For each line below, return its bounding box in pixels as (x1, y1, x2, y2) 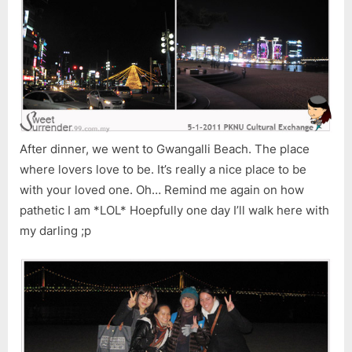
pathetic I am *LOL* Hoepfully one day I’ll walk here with (20, 202, 329, 218)
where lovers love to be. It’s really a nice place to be (20, 161, 306, 177)
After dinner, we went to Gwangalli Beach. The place (20, 141, 310, 156)
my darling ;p (20, 222, 91, 238)
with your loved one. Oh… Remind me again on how (20, 181, 304, 197)
